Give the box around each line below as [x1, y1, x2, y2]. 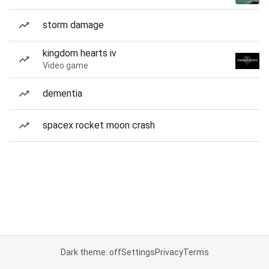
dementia [43, 88, 82, 99]
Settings [121, 247, 155, 257]
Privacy [154, 247, 183, 257]
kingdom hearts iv [43, 47, 116, 59]
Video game [43, 61, 88, 70]
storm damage [43, 19, 104, 31]
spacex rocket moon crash [43, 119, 155, 131]
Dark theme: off [60, 247, 121, 257]
